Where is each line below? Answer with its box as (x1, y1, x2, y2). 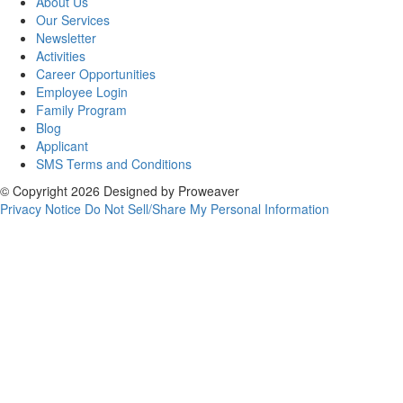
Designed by (103, 181, 175, 200)
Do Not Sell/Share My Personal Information (85, 199, 329, 218)
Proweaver (175, 181, 239, 200)
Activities (36, 46, 85, 65)
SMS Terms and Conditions (36, 154, 192, 173)
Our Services (36, 10, 110, 29)
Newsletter (36, 28, 96, 47)
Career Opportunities (36, 64, 156, 83)
